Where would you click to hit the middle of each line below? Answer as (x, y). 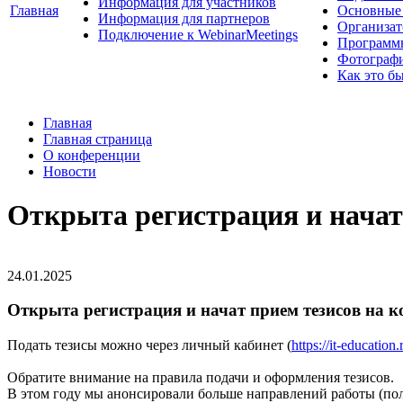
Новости (70, 171)
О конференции (92, 155)
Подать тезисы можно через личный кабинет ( (149, 345)
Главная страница (98, 139)
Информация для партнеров (184, 18)
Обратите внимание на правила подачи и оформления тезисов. (201, 378)
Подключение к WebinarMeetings (198, 34)
